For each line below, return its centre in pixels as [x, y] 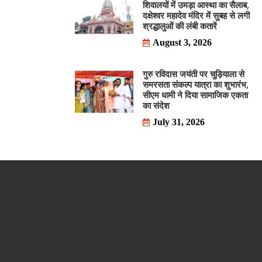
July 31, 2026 [179, 122]
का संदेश [156, 105]
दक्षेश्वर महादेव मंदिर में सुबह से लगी [196, 15]
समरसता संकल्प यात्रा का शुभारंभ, [196, 84]
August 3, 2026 [182, 42]
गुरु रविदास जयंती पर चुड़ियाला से [194, 74]
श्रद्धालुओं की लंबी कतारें [180, 26]
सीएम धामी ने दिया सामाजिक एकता [195, 95]
